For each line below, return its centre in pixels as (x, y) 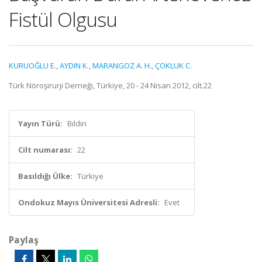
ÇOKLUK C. (173, 65)
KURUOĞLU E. (32, 65)
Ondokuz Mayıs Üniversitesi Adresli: (89, 202)
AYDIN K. (74, 65)
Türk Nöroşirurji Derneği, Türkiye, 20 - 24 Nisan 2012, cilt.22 (110, 85)
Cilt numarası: (45, 150)
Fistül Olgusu (63, 19)
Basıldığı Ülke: (45, 176)
